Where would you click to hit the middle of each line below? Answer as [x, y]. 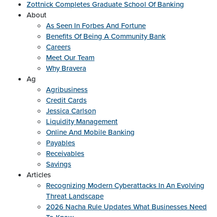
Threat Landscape [75, 196]
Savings [59, 164]
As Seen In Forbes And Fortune [96, 26]
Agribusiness [67, 90]
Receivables [65, 154]
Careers [58, 47]
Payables [61, 143]
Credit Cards [66, 100]
